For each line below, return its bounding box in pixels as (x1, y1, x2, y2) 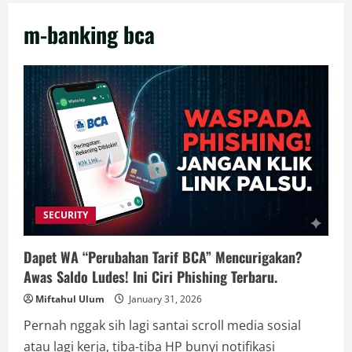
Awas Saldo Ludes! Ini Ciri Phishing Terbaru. (24, 266, 277, 287)
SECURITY (43, 207, 88, 222)
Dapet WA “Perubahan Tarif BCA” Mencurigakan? (24, 246, 302, 267)
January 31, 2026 (126, 291, 202, 306)
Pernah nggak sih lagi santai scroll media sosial (24, 316, 301, 334)
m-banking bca (24, 18, 155, 51)
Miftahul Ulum (35, 291, 104, 306)
